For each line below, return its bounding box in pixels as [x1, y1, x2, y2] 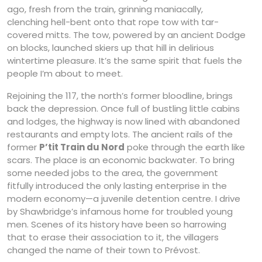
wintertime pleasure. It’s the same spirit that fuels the [7, 54, 242, 67]
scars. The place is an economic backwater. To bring [7, 153, 235, 166]
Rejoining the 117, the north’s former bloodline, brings [7, 89, 233, 102]
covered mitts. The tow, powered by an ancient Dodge [7, 28, 246, 41]
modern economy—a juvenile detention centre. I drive [7, 192, 240, 205]
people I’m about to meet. [7, 67, 123, 80]
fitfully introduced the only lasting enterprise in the [7, 179, 227, 192]
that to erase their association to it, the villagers [7, 230, 219, 243]
